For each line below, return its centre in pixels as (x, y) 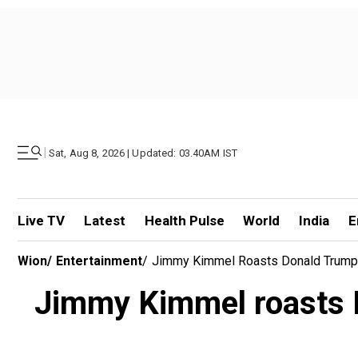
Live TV (41, 221)
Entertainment (99, 261)
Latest (104, 221)
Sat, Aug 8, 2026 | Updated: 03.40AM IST (143, 153)
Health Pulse (184, 221)
